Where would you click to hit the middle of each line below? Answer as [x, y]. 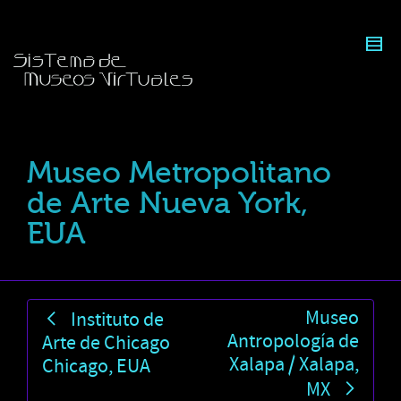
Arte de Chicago [106, 343]
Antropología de [293, 341]
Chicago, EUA [96, 366]
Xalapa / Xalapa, [294, 364]
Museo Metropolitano [179, 172]
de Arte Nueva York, [167, 203]
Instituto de [117, 320]
